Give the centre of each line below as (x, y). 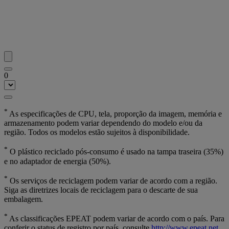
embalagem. (24, 199)
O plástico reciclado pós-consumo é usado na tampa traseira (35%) (116, 152)
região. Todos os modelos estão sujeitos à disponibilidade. (97, 132)
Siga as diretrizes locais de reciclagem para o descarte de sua (101, 190)
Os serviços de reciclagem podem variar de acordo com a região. (112, 180)
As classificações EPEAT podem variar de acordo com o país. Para (116, 219)
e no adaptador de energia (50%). (58, 161)
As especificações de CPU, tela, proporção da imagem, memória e (115, 114)
